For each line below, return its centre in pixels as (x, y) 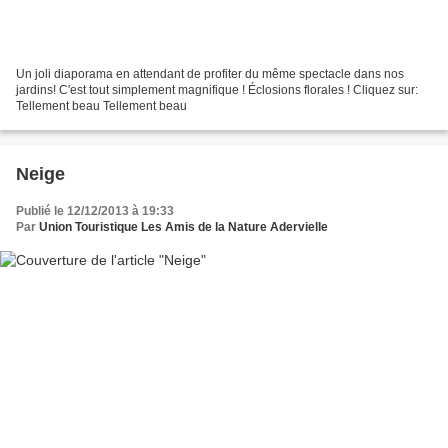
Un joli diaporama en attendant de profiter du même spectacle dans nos (210, 74)
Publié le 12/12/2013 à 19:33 (95, 211)
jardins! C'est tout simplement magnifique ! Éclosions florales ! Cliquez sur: (217, 90)
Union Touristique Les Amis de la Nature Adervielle (183, 227)
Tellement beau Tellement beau (101, 106)
